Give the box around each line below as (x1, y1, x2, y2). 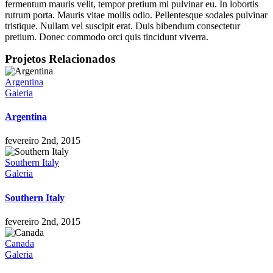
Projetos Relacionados (5, 52, 115, 65)
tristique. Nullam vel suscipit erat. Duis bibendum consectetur (5, 20, 240, 31)
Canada (5, 238, 34, 249)
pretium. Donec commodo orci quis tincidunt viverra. (5, 31, 208, 42)
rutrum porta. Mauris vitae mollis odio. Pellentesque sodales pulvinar (5, 9, 268, 20)
